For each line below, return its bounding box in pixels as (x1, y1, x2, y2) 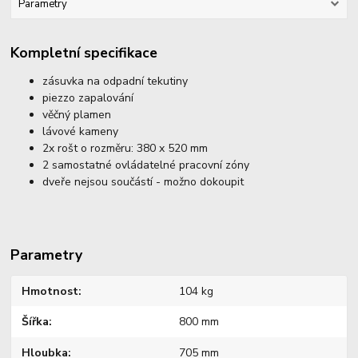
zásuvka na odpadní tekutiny (42, 73, 189, 89)
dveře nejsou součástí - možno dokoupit (42, 173, 245, 189)
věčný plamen (42, 106, 115, 122)
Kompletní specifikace (10, 42, 158, 62)
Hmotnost (22, 283, 79, 299)
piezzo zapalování (42, 89, 134, 105)
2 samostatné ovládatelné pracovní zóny (42, 157, 250, 173)
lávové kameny (42, 123, 119, 139)
